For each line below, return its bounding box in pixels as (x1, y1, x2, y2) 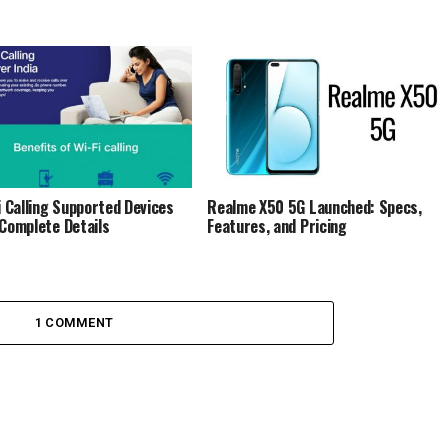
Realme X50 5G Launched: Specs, (207, 194, 422, 219)
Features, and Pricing (207, 213, 347, 238)
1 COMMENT (34, 315, 114, 330)
